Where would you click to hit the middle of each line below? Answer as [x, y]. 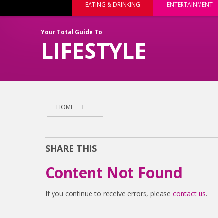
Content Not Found [114, 173]
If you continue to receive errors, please [109, 194]
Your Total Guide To [72, 32]
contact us [189, 194]
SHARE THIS [71, 148]
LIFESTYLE [94, 51]
